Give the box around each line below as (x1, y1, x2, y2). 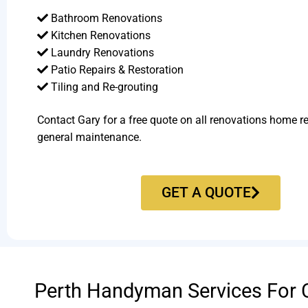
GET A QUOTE (162, 184, 252, 201)
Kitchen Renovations (47, 29, 151, 43)
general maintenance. (36, 130, 142, 144)
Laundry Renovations (47, 46, 154, 60)
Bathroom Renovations (47, 12, 162, 25)
